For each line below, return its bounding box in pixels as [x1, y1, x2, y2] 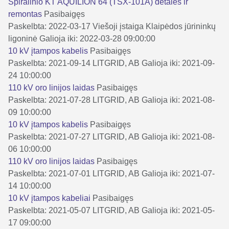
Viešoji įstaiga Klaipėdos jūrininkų [93, 21, 216, 31]
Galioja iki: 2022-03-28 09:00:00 [39, 34, 155, 43]
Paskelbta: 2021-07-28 [8, 95, 90, 104]
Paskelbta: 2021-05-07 [8, 205, 90, 215]
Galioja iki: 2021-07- [142, 169, 215, 178]
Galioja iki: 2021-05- [142, 205, 215, 215]
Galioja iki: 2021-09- [142, 58, 215, 67]
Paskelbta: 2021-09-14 [8, 58, 90, 67]
